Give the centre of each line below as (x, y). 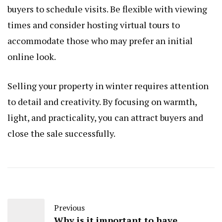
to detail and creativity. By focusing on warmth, (102, 102)
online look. (32, 57)
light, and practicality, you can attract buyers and (105, 118)
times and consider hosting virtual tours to (94, 25)
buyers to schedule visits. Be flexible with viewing (107, 9)
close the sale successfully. (61, 134)
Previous (69, 208)
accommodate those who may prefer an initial (100, 41)
